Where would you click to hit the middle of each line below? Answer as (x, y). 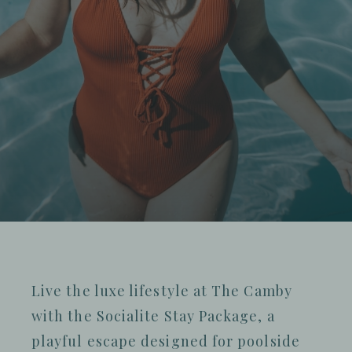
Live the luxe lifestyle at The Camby (162, 291)
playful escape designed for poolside (166, 341)
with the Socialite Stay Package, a (153, 316)
